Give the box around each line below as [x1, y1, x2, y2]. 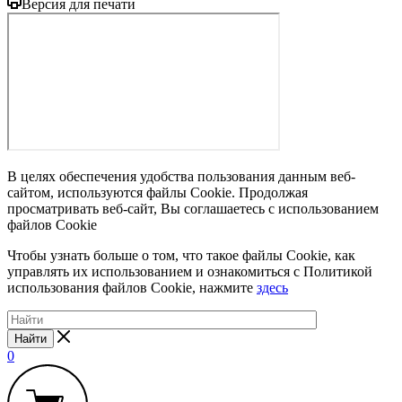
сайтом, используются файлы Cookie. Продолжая [7, 184, 308, 200]
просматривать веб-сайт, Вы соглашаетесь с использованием [7, 200, 379, 216]
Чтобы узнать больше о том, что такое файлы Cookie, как [7, 247, 355, 263]
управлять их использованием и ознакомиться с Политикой [7, 263, 372, 279]
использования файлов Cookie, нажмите [7, 279, 257, 295]
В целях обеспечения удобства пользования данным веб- [7, 168, 355, 184]
